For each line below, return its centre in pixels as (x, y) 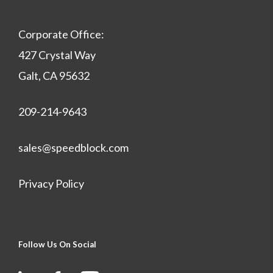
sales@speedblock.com (73, 147)
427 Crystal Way (57, 55)
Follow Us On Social (57, 244)
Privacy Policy (51, 183)
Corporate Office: (61, 34)
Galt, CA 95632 (54, 76)
